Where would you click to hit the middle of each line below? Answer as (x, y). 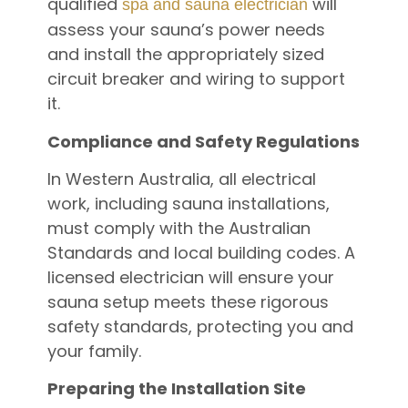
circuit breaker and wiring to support (196, 79)
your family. (94, 351)
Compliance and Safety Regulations (203, 141)
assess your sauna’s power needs (186, 30)
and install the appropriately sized (185, 55)
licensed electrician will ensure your (190, 277)
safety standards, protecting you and (200, 326)
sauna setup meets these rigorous (188, 302)
